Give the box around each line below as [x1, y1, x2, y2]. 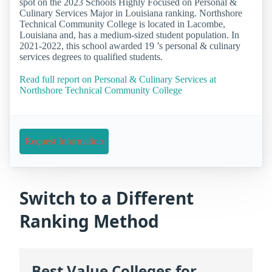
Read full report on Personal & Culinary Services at [19, 74, 216, 85]
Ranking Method [19, 209, 159, 233]
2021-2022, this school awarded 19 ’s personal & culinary [19, 41, 240, 52]
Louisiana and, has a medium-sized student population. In [19, 30, 239, 41]
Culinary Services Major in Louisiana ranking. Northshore [19, 8, 242, 19]
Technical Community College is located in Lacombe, [19, 19, 225, 30]
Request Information [25, 136, 103, 147]
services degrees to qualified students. [19, 52, 163, 63]
